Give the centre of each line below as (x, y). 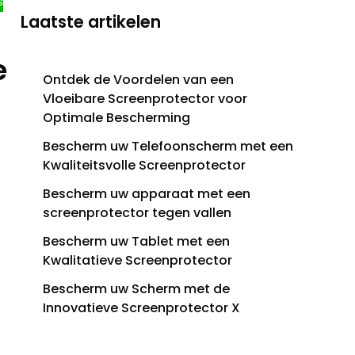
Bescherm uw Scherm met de (136, 289)
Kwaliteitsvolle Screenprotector (144, 166)
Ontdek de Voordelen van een (138, 80)
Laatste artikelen (91, 22)
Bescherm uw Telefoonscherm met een (168, 147)
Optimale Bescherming (116, 118)
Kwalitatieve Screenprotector (137, 261)
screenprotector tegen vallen (137, 213)
